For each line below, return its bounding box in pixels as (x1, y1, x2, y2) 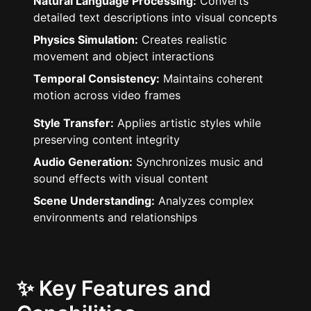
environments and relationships (33, 210, 197, 224)
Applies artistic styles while (114, 116, 261, 130)
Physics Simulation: (33, 33, 138, 47)
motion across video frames (33, 88, 180, 102)
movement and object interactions (33, 49, 214, 63)
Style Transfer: (33, 116, 114, 130)
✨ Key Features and (17, 276, 211, 301)
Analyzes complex (155, 194, 254, 208)
